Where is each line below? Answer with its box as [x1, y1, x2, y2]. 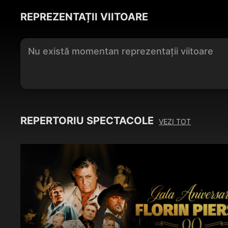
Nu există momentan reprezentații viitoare [28, 46, 213, 56]
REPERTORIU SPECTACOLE [20, 115, 154, 127]
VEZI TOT [159, 117, 191, 126]
